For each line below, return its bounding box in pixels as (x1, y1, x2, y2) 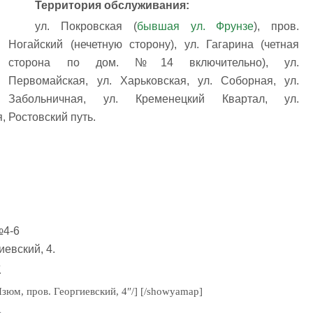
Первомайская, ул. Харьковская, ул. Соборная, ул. (8, 74, 300, 87)
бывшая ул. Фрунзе (136, 20, 254, 32)
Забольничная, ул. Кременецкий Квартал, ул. (8, 92, 300, 105)
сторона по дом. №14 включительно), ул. (8, 56, 300, 68)
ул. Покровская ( (34, 20, 137, 32)
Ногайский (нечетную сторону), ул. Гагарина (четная (8, 38, 300, 50)
